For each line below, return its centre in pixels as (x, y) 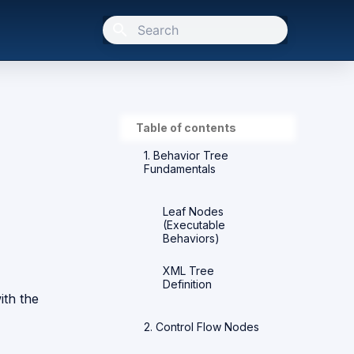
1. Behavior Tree (186, 155)
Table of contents (186, 128)
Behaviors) (191, 238)
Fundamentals (180, 168)
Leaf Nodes (193, 211)
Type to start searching (194, 58)
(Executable (194, 224)
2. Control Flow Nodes (201, 327)
